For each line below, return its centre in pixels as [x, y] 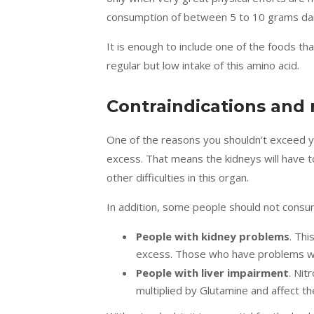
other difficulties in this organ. [178, 177]
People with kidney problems [213, 236]
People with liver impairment [212, 273]
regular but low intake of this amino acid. [203, 65]
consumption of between [168, 17]
